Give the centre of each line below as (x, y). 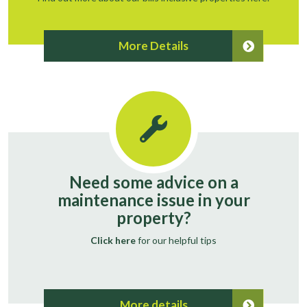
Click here (113, 240)
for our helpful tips (176, 240)
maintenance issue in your (153, 199)
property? (153, 217)
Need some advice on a (153, 182)
